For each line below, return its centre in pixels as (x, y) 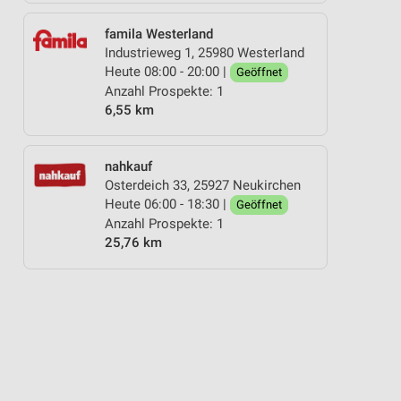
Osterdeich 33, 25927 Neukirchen (203, 185)
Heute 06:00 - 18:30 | (167, 204)
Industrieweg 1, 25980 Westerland (205, 52)
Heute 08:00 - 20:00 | (167, 71)
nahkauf (128, 166)
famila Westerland (159, 34)
